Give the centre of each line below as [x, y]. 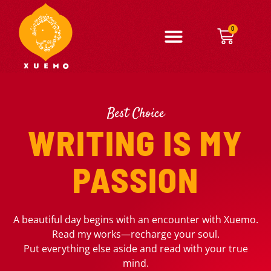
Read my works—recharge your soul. [135, 234]
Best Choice [135, 114]
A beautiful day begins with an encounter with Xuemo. [135, 220]
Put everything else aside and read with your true [135, 249]
